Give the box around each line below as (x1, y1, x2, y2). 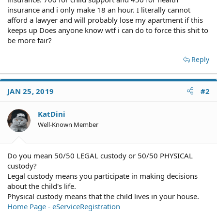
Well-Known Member (38, 120, 98, 129)
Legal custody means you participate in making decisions (7, 171, 198, 181)
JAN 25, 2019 (7, 86, 54, 96)
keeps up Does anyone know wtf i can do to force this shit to (7, 25, 208, 35)
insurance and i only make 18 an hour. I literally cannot (7, 4, 190, 15)
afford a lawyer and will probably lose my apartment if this (7, 15, 203, 25)
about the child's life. (7, 181, 76, 191)
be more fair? (7, 35, 52, 45)
